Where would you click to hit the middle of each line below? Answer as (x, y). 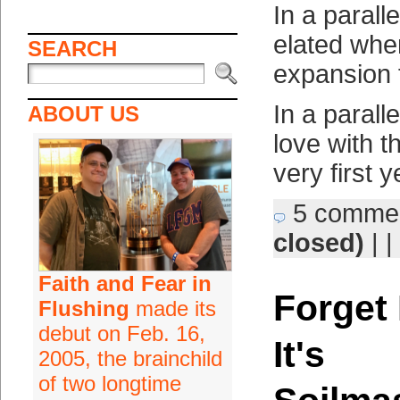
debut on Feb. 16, (121, 333)
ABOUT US (83, 114)
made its (172, 308)
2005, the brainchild (130, 358)
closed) (318, 243)
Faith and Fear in (125, 283)
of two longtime (109, 383)
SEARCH (72, 49)
